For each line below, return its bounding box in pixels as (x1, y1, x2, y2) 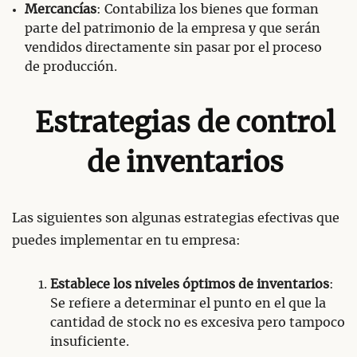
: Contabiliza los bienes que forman (96, 3, 319, 17)
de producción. (25, 61, 117, 74)
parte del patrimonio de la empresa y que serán (25, 22, 320, 36)
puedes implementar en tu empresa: (12, 234, 241, 247)
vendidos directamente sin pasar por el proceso (25, 41, 322, 55)
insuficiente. (50, 335, 129, 348)
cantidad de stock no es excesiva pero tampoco (50, 316, 345, 329)
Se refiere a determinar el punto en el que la (50, 296, 326, 310)
